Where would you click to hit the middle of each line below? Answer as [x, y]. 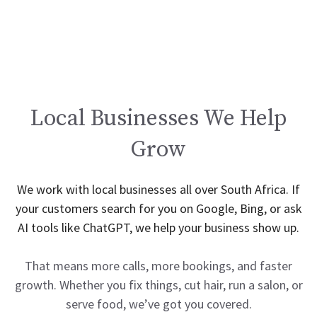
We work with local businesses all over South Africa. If [158, 189]
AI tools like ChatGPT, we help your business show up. [158, 227]
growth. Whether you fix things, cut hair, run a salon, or [158, 285]
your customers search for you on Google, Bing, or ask [158, 208]
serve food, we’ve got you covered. [158, 304]
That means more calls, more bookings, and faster [158, 266]
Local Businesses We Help [158, 119]
